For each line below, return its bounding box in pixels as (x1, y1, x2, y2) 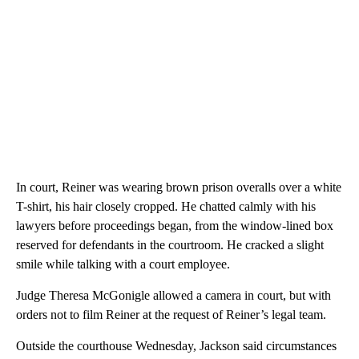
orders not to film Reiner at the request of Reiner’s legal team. (16, 308, 326, 322)
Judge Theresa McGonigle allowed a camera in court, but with (16, 288, 331, 303)
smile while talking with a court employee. (16, 257, 230, 272)
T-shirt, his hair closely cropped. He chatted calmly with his (16, 200, 316, 214)
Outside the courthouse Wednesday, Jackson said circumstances (16, 339, 337, 353)
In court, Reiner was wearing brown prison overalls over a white (16, 180, 341, 195)
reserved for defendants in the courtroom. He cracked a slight (16, 238, 324, 252)
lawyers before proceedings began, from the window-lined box (16, 219, 333, 233)
